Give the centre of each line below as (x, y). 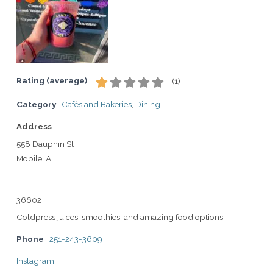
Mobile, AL (36, 158)
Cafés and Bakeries (97, 104)
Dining (148, 104)
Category (36, 104)
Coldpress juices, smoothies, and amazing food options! (121, 217)
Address (34, 126)
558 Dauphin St (45, 144)
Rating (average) (52, 80)
